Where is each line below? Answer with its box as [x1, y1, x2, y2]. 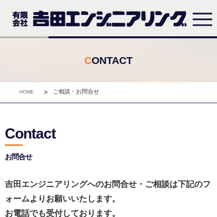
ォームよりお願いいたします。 [5, 193, 120, 203]
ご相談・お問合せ [53, 88, 99, 95]
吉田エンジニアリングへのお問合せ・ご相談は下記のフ [5, 179, 211, 189]
